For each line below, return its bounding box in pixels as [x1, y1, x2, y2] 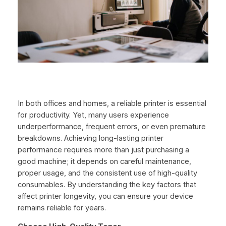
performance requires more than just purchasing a [17, 145, 189, 154]
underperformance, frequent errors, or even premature [17, 122, 206, 131]
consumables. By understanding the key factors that [17, 180, 196, 189]
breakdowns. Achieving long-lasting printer [17, 133, 163, 143]
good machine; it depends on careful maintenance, [17, 156, 191, 166]
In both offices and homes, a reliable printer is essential [17, 98, 206, 108]
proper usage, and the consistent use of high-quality [17, 168, 197, 178]
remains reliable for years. [17, 203, 106, 212]
